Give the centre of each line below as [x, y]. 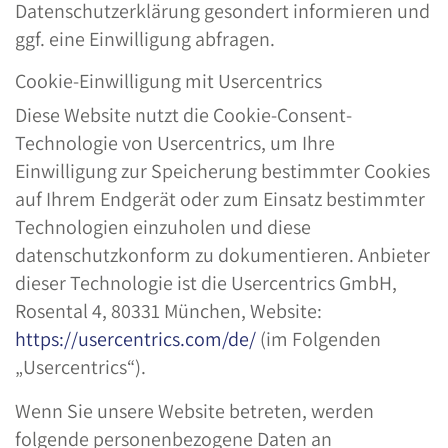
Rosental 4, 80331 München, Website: [168, 311]
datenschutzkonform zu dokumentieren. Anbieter [222, 255]
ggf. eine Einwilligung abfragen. [145, 39]
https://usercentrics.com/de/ [135, 339]
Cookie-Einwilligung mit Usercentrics [168, 81]
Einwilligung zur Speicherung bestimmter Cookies [222, 171]
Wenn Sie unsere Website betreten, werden [194, 411]
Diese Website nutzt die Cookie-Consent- [183, 115]
